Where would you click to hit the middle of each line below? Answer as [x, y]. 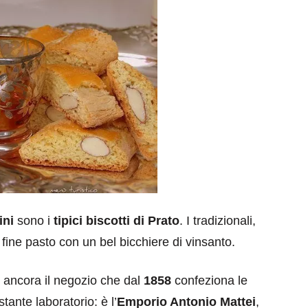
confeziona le [209, 280]
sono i [34, 220]
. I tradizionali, [218, 220]
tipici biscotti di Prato [117, 220]
